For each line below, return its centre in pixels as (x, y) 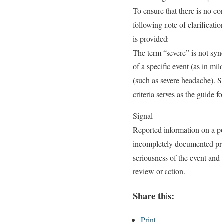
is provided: (151, 38)
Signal (143, 116)
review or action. (159, 171)
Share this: (154, 195)
